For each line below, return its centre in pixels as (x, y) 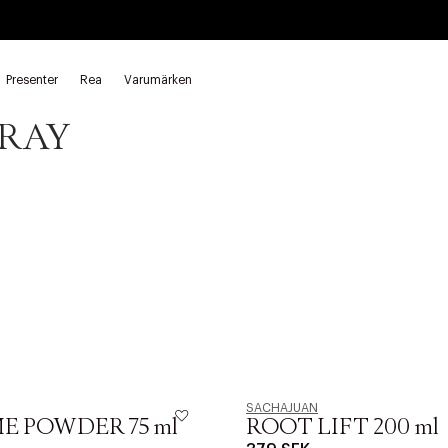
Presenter (32, 80)
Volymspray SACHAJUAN (73, 87)
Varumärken (158, 80)
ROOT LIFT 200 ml (342, 428)
